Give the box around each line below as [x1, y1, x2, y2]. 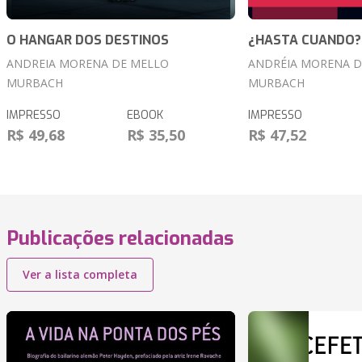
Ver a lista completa [23, 267, 137, 283]
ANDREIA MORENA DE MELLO [6, 56, 169, 72]
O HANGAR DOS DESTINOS [6, 32, 169, 49]
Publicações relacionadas [6, 225, 234, 252]
